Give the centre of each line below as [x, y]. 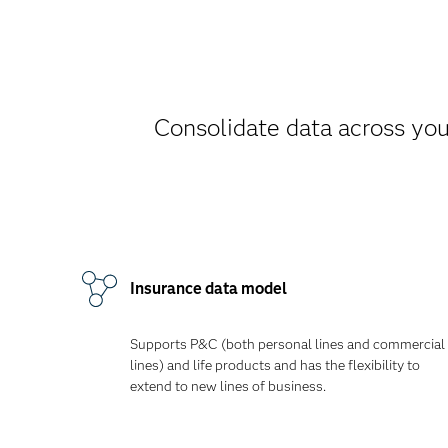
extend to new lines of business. [228, 386]
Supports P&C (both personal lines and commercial [287, 344]
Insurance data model [208, 288]
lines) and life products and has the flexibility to [275, 365]
